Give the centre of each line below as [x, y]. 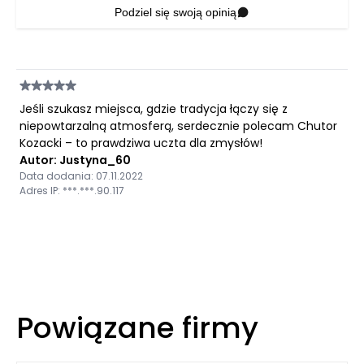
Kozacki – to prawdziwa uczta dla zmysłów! [141, 143]
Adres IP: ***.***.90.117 [72, 190]
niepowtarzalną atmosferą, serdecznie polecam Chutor [178, 126]
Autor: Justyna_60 [75, 160]
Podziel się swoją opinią [175, 12]
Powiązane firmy [137, 327]
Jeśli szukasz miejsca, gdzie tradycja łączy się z [154, 108]
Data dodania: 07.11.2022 [81, 175]
